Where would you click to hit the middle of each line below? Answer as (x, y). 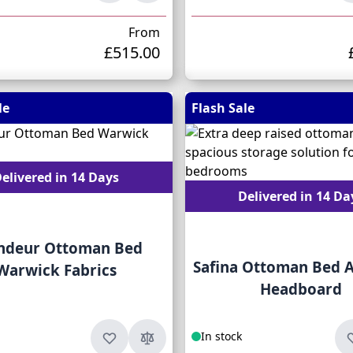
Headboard (301, 289)
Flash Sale (223, 108)
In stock (221, 336)
